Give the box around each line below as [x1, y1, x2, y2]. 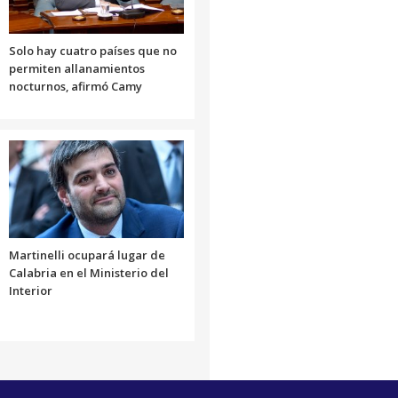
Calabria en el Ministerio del [8, 264, 169, 281]
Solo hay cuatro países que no [8, 42, 177, 59]
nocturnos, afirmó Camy [8, 77, 142, 94]
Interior [8, 282, 52, 298]
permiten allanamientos [8, 60, 145, 76]
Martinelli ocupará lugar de [8, 246, 165, 263]
